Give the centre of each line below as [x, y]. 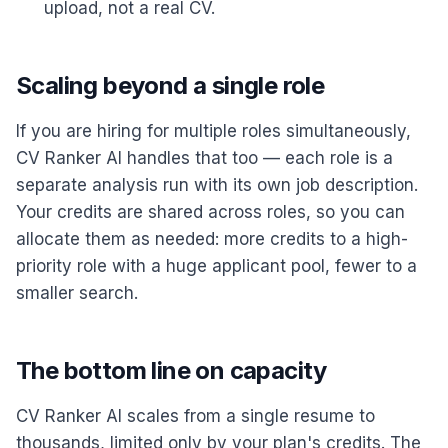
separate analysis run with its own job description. [217, 185]
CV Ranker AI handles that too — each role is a [204, 158]
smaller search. [77, 293]
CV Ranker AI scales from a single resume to [195, 416]
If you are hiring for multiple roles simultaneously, [213, 131]
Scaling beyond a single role [170, 85]
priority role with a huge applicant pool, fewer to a [216, 266]
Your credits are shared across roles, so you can [210, 212]
